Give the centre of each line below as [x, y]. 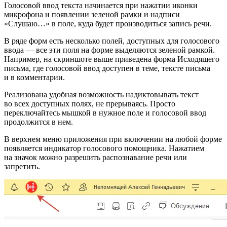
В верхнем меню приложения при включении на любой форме [113, 139]
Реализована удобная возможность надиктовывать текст [101, 95]
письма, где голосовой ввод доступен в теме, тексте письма [107, 68]
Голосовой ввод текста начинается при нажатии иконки [101, 6]
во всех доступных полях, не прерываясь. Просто [90, 104]
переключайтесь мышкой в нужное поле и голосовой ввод [105, 113]
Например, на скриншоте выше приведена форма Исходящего [112, 59]
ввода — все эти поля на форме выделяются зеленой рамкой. [109, 50]
